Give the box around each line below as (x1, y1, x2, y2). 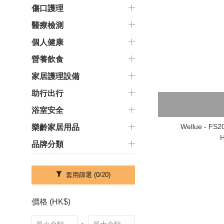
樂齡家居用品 (31, 123, 79, 131)
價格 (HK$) (31, 197, 70, 206)
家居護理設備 (31, 72, 79, 80)
